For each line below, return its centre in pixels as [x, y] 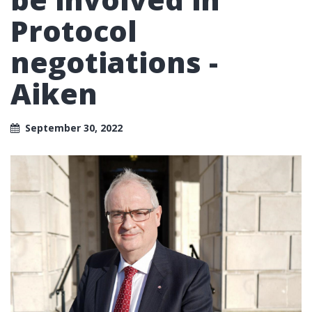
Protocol [74, 31]
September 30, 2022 [74, 127]
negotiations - [114, 62]
